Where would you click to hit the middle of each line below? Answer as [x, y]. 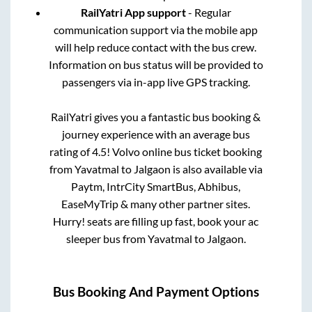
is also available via [216, 169]
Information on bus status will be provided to [156, 65]
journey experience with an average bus [156, 134]
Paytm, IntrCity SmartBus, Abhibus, [156, 187]
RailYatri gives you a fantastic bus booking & [156, 117]
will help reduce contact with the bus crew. [156, 47]
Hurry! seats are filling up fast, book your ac [156, 221]
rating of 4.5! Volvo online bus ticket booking [156, 152]
